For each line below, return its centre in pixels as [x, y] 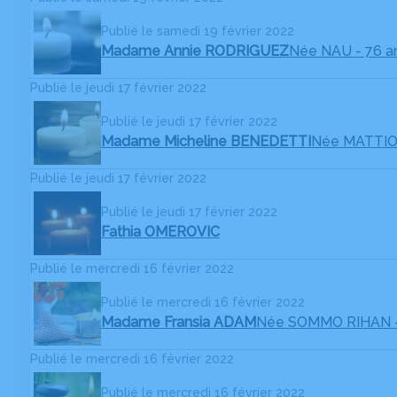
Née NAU [320, 51]
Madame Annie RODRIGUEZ [195, 51]
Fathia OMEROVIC [160, 232]
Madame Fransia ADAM [178, 323]
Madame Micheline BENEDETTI [206, 142]
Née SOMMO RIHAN [323, 323]
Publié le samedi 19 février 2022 [197, 31]
